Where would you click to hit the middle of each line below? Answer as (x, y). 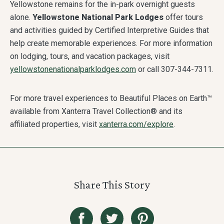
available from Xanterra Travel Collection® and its (96, 111)
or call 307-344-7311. (175, 69)
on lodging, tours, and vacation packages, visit (90, 56)
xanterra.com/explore (136, 124)
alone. (21, 17)
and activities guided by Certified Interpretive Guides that (109, 30)
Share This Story (112, 185)
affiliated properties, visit (54, 124)
